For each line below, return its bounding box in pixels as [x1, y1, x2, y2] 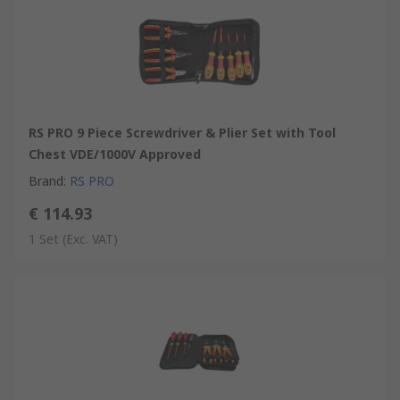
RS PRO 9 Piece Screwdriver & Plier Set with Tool [29, 123, 336, 141]
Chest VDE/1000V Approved [29, 145, 201, 162]
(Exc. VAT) [62, 229, 118, 247]
